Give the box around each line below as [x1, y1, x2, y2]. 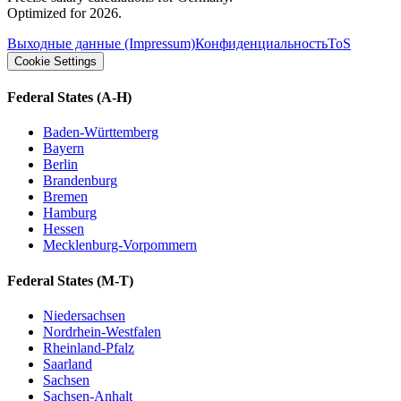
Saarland [43, 355, 92, 371]
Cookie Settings [14, 54, 97, 68]
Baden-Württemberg [43, 124, 158, 141]
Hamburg [43, 205, 97, 221]
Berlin [43, 157, 78, 173]
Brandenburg [43, 173, 117, 189]
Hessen [43, 221, 84, 237]
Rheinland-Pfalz [43, 339, 134, 355]
